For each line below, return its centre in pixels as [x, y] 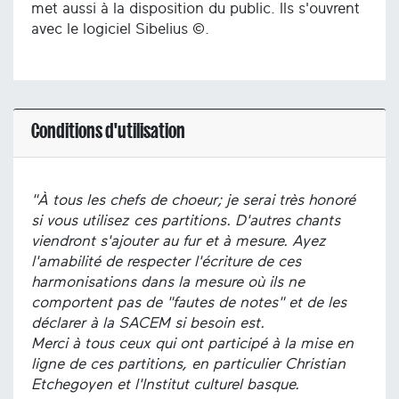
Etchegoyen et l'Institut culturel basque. [165, 384]
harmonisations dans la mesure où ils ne [168, 281]
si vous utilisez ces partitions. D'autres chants [186, 220]
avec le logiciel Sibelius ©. [120, 29]
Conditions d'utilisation [108, 130]
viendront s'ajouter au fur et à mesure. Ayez [179, 240]
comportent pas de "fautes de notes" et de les [189, 302]
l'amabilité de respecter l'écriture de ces [166, 261]
